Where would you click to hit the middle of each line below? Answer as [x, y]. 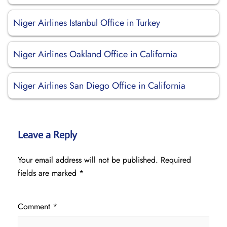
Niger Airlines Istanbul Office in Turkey [87, 23]
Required [176, 160]
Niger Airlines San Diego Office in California [99, 86]
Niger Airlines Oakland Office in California [95, 54]
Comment [35, 206]
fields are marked [48, 173]
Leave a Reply [47, 135]
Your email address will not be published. [88, 160]
